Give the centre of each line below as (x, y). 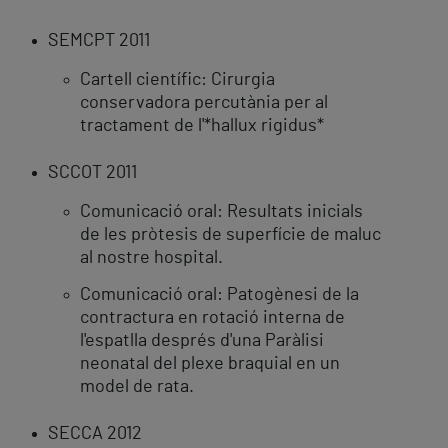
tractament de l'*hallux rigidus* (202, 126)
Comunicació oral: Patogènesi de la (219, 295)
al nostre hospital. (151, 258)
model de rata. (137, 387)
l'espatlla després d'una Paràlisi (202, 341)
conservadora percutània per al (204, 103)
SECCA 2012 (95, 434)
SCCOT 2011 (92, 173)
